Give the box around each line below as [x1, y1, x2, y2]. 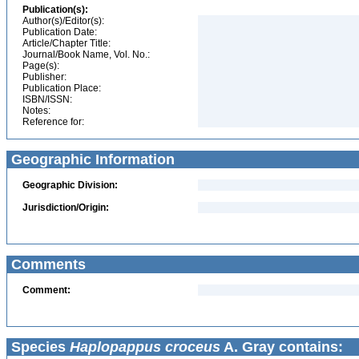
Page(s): [22, 60, 59, 71]
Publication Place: [22, 83, 101, 94]
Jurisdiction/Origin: [22, 202, 109, 213]
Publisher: [22, 71, 67, 83]
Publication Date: [22, 26, 97, 38]
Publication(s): [22, 4, 88, 15]
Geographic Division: [22, 179, 118, 191]
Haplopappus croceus [70, 339, 220, 355]
